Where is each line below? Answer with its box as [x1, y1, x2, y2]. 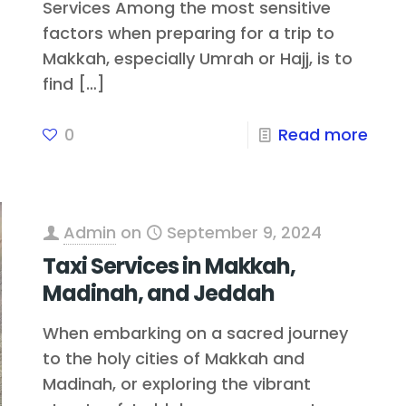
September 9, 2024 [167, 221, 323, 245]
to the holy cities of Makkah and [43, 347, 305, 371]
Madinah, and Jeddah [43, 278, 275, 309]
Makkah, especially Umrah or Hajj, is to [43, 46, 353, 70]
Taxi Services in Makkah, [43, 251, 296, 282]
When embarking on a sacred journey [43, 322, 349, 345]
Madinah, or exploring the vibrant [43, 372, 312, 396]
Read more [277, 122, 368, 146]
